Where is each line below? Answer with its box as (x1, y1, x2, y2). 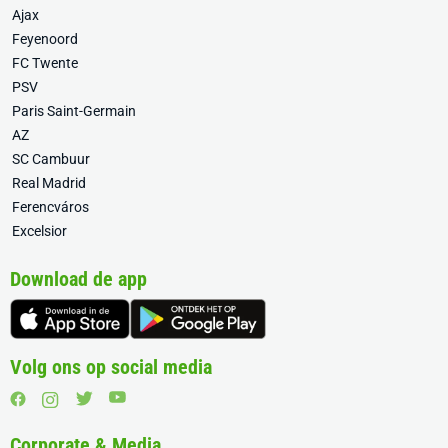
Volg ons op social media (10, 355, 212, 380)
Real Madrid (12, 175, 86, 192)
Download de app (10, 267, 147, 292)
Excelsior (12, 223, 67, 240)
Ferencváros (12, 199, 89, 216)
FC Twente (12, 55, 78, 72)
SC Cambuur (12, 151, 90, 168)
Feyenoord (12, 31, 78, 48)
